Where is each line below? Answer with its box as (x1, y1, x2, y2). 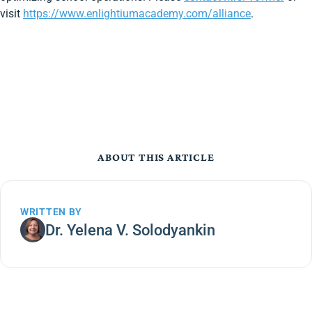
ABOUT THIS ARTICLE (97, 151, 214, 163)
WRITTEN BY (20, 206, 82, 217)
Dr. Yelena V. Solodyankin (45, 221, 215, 239)
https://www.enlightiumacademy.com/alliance (23, 7, 251, 20)
